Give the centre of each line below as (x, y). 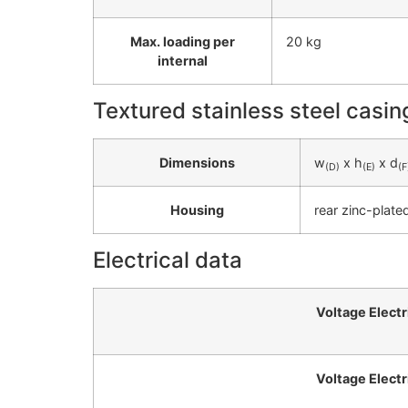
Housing (197, 210)
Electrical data (168, 260)
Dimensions (197, 163)
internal (183, 61)
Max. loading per (183, 42)
